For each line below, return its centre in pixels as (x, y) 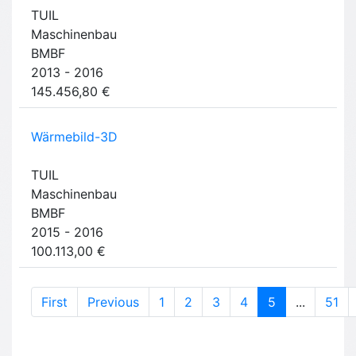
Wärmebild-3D (74, 137)
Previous (113, 302)
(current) (301, 302)
